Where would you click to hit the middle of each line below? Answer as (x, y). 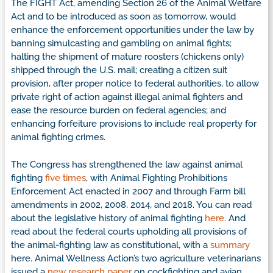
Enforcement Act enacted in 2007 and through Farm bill (128, 191)
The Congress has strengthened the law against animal (127, 164)
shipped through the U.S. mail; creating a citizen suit (119, 70)
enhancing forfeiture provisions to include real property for (134, 124)
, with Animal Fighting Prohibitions (157, 178)
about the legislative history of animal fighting (108, 218)
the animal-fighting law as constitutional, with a (111, 245)
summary (230, 245)
